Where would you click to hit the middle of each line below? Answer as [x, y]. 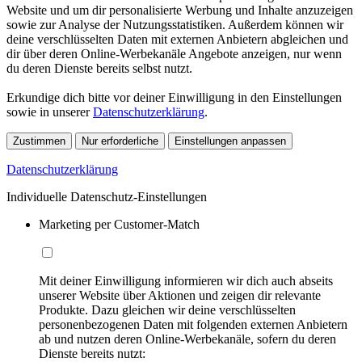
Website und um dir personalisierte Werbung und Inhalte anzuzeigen [180, 10]
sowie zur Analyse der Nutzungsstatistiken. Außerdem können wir [175, 24]
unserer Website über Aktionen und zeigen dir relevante [180, 295]
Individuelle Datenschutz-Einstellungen [107, 196]
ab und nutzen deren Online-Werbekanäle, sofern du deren [187, 339]
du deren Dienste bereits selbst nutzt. [99, 68]
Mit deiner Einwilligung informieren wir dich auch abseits [186, 280]
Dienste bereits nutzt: [92, 353]
